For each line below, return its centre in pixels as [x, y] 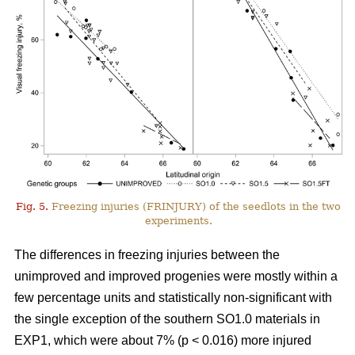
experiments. [178, 220]
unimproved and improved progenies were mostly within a [176, 276]
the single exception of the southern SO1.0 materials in [167, 319]
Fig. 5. [32, 206]
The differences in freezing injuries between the [147, 254]
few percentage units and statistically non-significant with [173, 297]
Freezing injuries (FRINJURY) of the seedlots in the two [195, 206]
